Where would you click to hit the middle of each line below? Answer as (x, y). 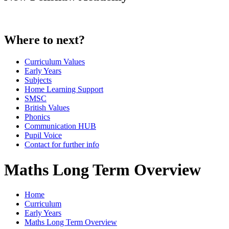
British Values (47, 108)
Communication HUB (60, 126)
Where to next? (44, 40)
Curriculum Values (55, 62)
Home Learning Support (64, 89)
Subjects (38, 80)
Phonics (37, 117)
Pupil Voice (43, 135)
